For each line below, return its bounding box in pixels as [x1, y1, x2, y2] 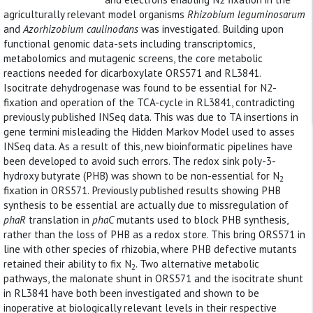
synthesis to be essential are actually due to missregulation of [3, 198, 289, 212]
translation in [26, 213, 92, 226]
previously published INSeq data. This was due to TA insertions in [3, 110, 298, 124]
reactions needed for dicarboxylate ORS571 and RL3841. [3, 66, 261, 80]
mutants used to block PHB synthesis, [114, 213, 288, 226]
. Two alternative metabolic [136, 257, 259, 270]
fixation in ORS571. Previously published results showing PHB [3, 184, 281, 197]
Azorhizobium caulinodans [23, 22, 138, 36]
